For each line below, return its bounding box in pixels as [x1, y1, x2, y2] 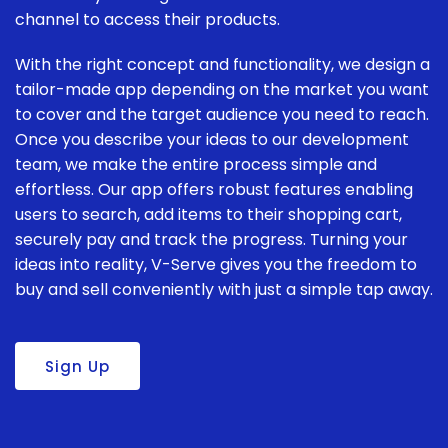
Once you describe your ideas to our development [15, 128, 409, 152]
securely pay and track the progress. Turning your [15, 228, 408, 252]
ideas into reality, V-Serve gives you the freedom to [15, 253, 417, 277]
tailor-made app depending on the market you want [15, 78, 429, 102]
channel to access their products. [15, 8, 280, 32]
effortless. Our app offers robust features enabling [15, 178, 413, 202]
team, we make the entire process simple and [15, 153, 377, 177]
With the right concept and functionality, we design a [15, 53, 430, 77]
